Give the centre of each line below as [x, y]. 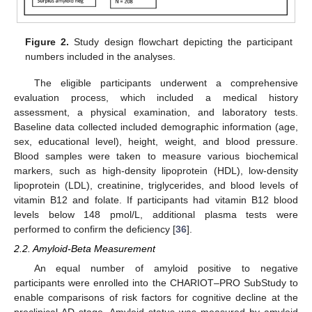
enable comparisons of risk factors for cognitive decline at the [156, 298]
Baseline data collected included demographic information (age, [156, 127]
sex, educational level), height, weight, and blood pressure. [156, 142]
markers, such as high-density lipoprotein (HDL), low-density [156, 171]
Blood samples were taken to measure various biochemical [156, 156]
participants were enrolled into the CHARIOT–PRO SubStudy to [156, 283]
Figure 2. [47, 42]
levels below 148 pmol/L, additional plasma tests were [156, 215]
